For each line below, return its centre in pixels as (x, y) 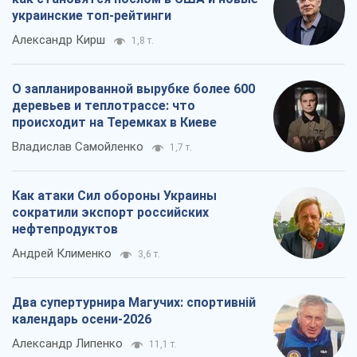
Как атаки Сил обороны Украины (114, 195)
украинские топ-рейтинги (92, 15)
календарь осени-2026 (82, 319)
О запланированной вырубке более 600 (133, 88)
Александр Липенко (67, 343)
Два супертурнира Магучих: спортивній (134, 302)
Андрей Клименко (62, 253)
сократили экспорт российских (110, 212)
